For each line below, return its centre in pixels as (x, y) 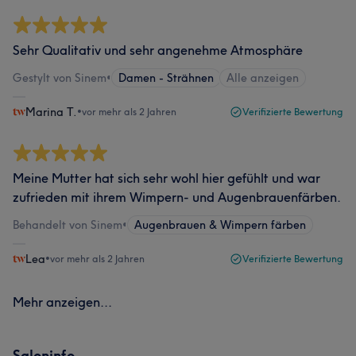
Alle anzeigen (263, 78)
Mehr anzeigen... (62, 302)
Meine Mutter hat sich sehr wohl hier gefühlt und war (166, 178)
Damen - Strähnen (166, 78)
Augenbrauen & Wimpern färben (220, 225)
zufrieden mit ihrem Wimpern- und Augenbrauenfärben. (177, 197)
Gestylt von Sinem (60, 78)
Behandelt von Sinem (68, 225)
